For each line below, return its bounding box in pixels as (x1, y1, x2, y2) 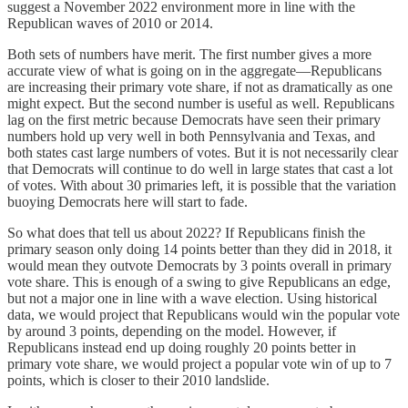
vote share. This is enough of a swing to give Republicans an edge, (7, 274, 391, 291)
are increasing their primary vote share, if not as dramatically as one (7, 79, 393, 96)
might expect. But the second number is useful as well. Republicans (7, 96, 394, 112)
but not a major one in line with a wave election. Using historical (7, 291, 377, 307)
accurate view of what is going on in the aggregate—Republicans (7, 63, 382, 79)
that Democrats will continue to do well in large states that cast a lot (7, 161, 393, 178)
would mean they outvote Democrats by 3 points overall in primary (7, 258, 392, 274)
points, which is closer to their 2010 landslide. (7, 372, 270, 389)
